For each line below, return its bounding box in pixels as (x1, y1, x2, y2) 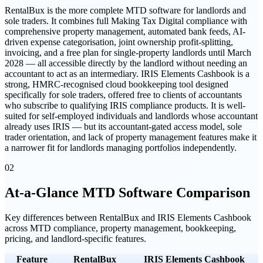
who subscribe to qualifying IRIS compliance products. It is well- (5, 100, 245, 111)
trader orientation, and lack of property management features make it (5, 132, 257, 143)
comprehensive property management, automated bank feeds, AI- (5, 26, 245, 37)
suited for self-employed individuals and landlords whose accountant (5, 111, 258, 122)
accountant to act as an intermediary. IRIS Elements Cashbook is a (5, 69, 249, 79)
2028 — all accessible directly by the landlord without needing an (5, 58, 247, 69)
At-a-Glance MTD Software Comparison (5, 185, 250, 201)
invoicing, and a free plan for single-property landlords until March (5, 48, 251, 58)
